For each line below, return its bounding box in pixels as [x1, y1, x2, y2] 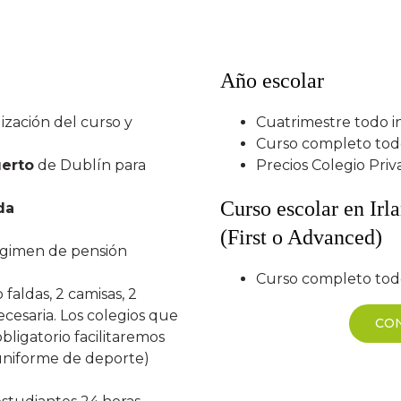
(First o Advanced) [220, 225, 383, 249]
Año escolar [220, 69, 325, 93]
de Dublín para [34, 157, 147, 175]
